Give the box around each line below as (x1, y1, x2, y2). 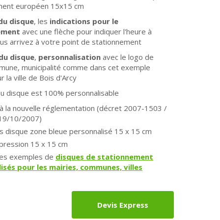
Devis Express (97, 200, 149, 210)
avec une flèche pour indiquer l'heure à (20, 27, 152, 36)
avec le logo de (100, 52, 154, 62)
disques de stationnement (55, 152, 153, 162)
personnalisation (36, 52, 101, 62)
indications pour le (47, 16, 118, 26)
